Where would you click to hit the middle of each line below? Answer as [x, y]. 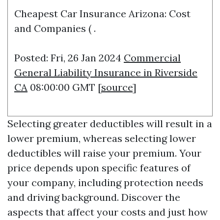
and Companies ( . [55, 28]
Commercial [152, 58]
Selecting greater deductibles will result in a [110, 124]
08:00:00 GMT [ [64, 87]
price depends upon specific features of [99, 168]
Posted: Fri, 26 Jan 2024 [69, 58]
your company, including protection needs [105, 182]
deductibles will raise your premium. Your [104, 153]
